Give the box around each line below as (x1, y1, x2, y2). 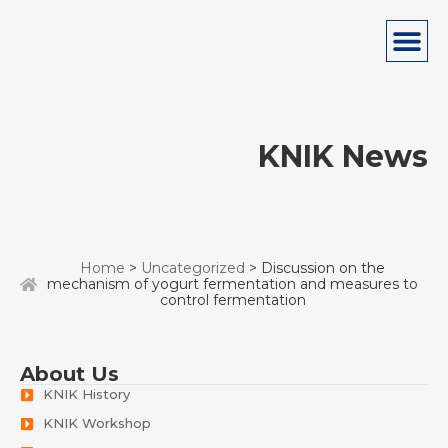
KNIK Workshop (42, 415, 151, 431)
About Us (20, 362, 119, 386)
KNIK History (42, 386, 130, 402)
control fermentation (159, 291, 306, 309)
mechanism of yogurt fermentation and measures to (47, 275, 418, 293)
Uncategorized (141, 259, 245, 277)
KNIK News (258, 138, 428, 175)
